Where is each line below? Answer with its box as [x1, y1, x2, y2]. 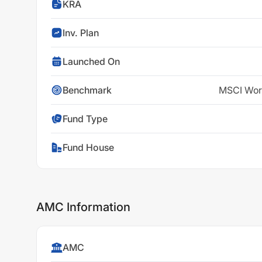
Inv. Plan [63, 27, 99, 39]
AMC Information [36, 199, 130, 214]
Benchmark [63, 84, 112, 96]
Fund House [63, 142, 114, 153]
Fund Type [63, 113, 108, 125]
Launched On [63, 56, 120, 67]
